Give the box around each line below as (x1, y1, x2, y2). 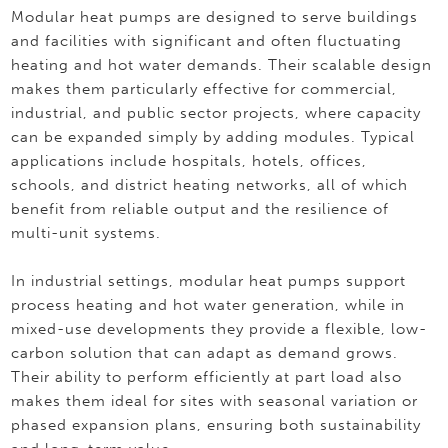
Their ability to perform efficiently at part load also (11, 367, 403, 386)
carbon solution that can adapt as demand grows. (11, 343, 399, 362)
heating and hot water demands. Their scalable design (11, 55, 433, 74)
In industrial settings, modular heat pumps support (11, 271, 407, 290)
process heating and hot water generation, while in (11, 295, 406, 314)
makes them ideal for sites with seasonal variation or (11, 391, 419, 410)
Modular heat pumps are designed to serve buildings (11, 7, 419, 26)
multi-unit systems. (11, 223, 162, 242)
